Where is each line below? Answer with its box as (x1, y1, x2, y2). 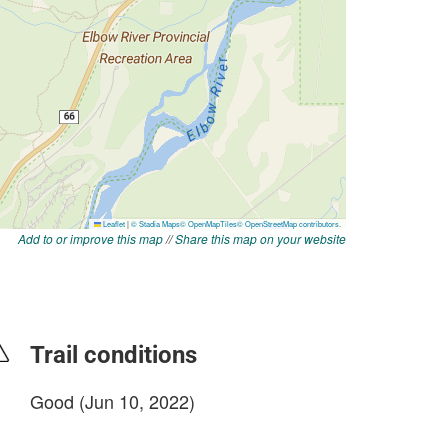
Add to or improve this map (18, 230, 163, 247)
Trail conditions (30, 341, 197, 369)
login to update (30, 423, 124, 443)
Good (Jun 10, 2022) (30, 388, 195, 414)
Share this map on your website (175, 230, 346, 247)
